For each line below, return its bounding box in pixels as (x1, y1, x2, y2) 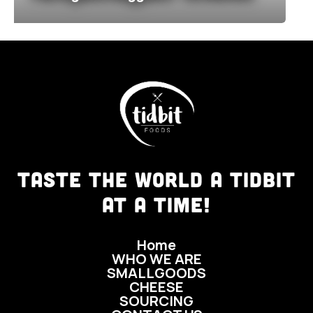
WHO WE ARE (111, 249, 202, 269)
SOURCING (119, 291, 194, 311)
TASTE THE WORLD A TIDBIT (17, 166, 296, 192)
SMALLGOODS (107, 263, 206, 283)
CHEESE (129, 277, 184, 297)
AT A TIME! (102, 191, 211, 217)
